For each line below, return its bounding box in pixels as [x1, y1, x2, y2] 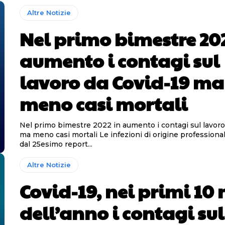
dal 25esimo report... [19, 140, 92, 149]
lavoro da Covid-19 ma [19, 69, 224, 95]
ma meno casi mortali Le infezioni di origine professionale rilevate [19, 130, 99, 140]
